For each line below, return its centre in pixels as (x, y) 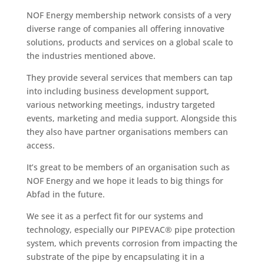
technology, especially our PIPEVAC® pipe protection (131, 230)
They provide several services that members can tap (129, 77)
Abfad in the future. (65, 194)
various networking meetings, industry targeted (121, 105)
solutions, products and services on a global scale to (129, 42)
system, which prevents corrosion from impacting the (132, 243)
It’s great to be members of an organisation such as (128, 167)
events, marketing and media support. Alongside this (131, 118)
